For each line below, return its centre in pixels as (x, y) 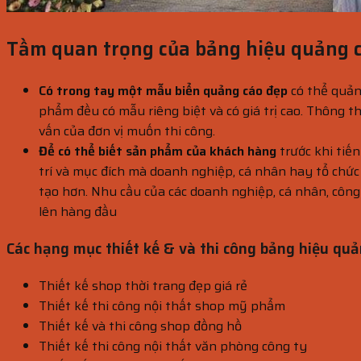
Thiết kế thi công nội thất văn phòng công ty (173, 346)
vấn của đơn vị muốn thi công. (127, 131)
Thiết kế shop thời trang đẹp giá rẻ (143, 285)
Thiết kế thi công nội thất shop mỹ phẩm (162, 305)
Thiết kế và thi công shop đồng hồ (140, 326)
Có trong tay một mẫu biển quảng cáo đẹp (163, 91)
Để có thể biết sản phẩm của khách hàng (158, 151)
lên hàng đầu (78, 212)
